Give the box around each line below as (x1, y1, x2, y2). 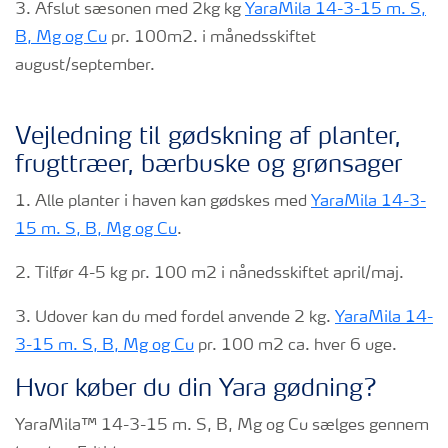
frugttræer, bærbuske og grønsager (15, 154, 402, 178)
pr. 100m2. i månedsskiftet (107, 30, 316, 46)
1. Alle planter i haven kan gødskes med (15, 194, 311, 210)
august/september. (15, 58, 155, 74)
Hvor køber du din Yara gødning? (15, 378, 377, 402)
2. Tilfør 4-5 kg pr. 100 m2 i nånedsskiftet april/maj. (15, 266, 404, 282)
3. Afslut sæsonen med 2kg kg (15, 2, 245, 18)
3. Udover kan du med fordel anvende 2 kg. (15, 310, 335, 326)
